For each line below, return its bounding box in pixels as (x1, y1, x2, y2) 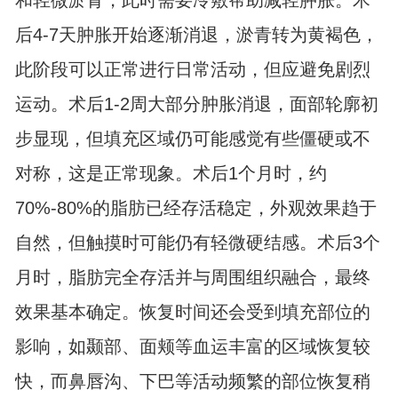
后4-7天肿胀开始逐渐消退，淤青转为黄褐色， (14, 25, 378, 45)
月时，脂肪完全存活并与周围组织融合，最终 (14, 267, 370, 288)
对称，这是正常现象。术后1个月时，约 (14, 163, 327, 184)
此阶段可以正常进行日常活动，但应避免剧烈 (14, 60, 370, 80)
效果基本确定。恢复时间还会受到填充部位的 (14, 302, 370, 322)
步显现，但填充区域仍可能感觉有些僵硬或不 (14, 129, 370, 149)
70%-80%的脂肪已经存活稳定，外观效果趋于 (14, 198, 377, 219)
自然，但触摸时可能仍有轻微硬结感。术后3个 (14, 233, 380, 253)
